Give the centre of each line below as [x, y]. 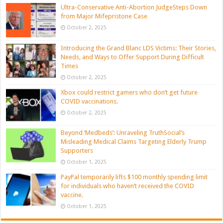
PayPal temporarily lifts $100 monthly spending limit [134, 177]
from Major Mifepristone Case [104, 16]
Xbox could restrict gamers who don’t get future [129, 92]
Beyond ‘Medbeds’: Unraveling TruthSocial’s [123, 132]
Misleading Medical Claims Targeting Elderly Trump [134, 141]
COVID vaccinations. [90, 101]
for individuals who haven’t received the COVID [128, 186]
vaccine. [72, 195]
